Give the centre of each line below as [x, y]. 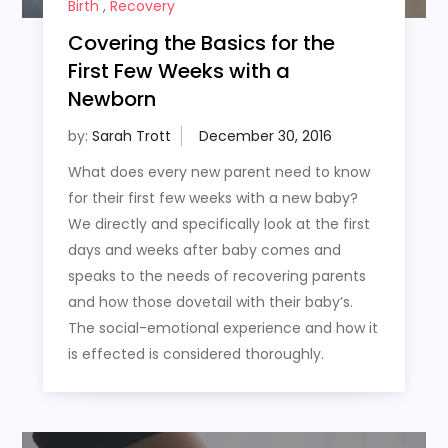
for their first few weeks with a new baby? [212, 197]
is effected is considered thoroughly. [195, 353]
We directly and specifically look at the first [218, 223]
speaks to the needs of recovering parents [216, 275]
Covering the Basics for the [201, 42]
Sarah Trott [131, 135]
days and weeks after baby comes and [204, 249]
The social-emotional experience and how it [222, 327]
